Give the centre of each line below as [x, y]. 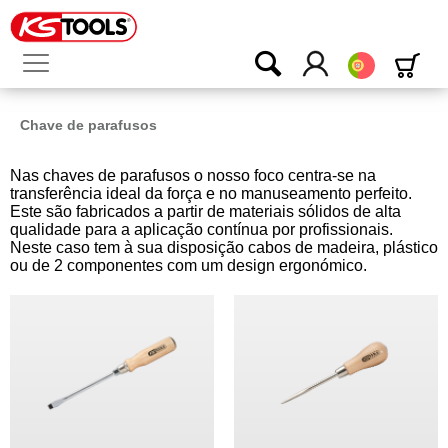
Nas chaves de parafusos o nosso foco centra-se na [193, 175]
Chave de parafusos [88, 125]
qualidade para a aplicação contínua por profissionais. [201, 229]
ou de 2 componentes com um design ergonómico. [188, 265]
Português [407, 59]
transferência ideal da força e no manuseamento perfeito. [211, 193]
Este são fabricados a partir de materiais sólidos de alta [205, 211]
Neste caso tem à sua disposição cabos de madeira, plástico [224, 247]
